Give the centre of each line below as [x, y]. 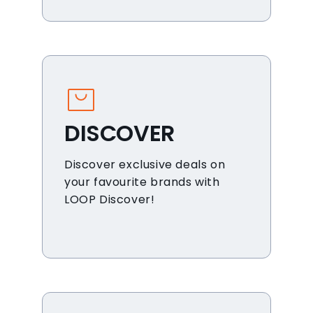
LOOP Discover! [110, 199]
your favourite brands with [142, 182]
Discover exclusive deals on [145, 165]
